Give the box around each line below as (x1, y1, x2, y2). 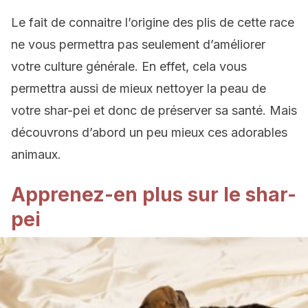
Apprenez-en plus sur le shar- (11, 183, 296, 206)
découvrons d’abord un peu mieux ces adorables (11, 125, 287, 140)
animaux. (11, 147, 61, 162)
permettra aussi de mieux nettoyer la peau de (11, 81, 266, 96)
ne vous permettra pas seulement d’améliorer (11, 37, 265, 52)
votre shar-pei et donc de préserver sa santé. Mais (11, 103, 297, 118)
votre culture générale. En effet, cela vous (11, 59, 247, 74)
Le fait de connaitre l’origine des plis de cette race (11, 15, 294, 30)
